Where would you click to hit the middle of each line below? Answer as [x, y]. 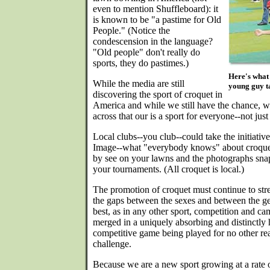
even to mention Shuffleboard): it [155, 9]
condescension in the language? [153, 41]
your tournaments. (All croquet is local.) [168, 169]
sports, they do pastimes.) [141, 63]
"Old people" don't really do [146, 52]
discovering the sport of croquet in [158, 94]
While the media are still [139, 83]
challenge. [112, 244]
